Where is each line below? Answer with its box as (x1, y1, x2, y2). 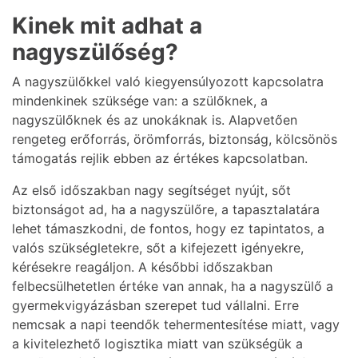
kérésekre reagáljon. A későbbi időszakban (12, 259, 272, 276)
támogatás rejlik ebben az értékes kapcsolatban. (12, 150, 308, 167)
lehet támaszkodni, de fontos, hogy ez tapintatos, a (12, 221, 324, 237)
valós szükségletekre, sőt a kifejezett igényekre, (12, 240, 304, 257)
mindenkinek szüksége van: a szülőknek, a (12, 93, 268, 109)
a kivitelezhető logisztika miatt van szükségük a (12, 336, 303, 352)
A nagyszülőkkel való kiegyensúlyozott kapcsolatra (12, 74, 324, 90)
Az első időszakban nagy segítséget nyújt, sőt (12, 182, 291, 199)
